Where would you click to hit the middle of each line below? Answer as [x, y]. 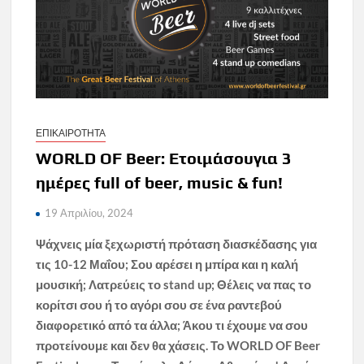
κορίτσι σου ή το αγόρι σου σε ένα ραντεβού [159, 304]
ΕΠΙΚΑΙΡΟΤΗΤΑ [71, 132]
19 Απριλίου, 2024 [89, 212]
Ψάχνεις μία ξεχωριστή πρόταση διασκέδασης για [177, 243]
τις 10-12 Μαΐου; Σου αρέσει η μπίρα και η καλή [167, 264]
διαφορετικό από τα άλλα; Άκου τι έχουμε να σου [172, 325]
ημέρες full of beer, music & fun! [160, 182]
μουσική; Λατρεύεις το [100, 284]
